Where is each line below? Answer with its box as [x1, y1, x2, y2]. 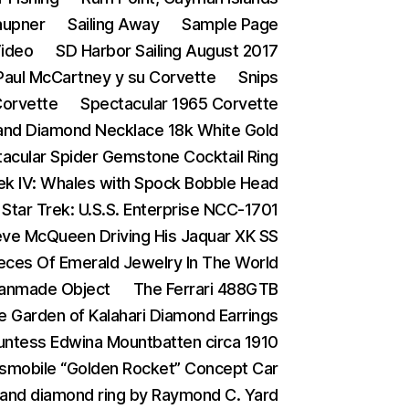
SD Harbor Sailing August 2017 [56, 41, 278, 60]
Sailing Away [68, 15, 160, 34]
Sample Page [182, 15, 278, 34]
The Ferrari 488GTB [132, 279, 278, 299]
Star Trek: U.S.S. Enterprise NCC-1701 [2, 200, 278, 219]
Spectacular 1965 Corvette [80, 94, 278, 113]
